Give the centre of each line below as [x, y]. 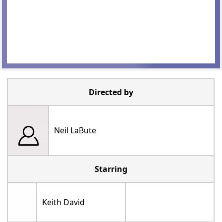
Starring [111, 169]
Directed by [111, 92]
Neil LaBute [75, 131]
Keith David [64, 202]
